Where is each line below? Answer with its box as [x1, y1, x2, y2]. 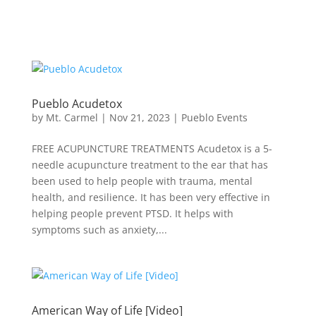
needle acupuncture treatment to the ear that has [31, 158, 268, 171]
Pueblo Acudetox [31, 96, 122, 111]
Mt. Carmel [45, 111, 98, 124]
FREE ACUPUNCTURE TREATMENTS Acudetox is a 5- [31, 142, 272, 155]
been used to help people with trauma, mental [31, 174, 253, 188]
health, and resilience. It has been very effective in [31, 190, 270, 204]
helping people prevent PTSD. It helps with [31, 207, 233, 220]
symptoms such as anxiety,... [31, 223, 167, 236]
